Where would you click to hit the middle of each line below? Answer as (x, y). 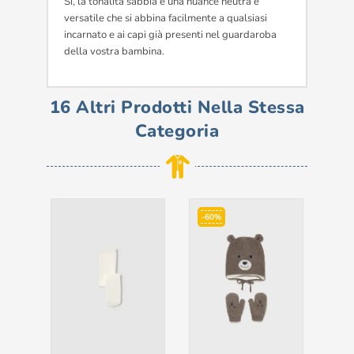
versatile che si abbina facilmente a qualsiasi (166, 19)
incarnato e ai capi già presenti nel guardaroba (170, 35)
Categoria (177, 132)
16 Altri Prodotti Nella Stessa (177, 108)
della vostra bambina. (114, 52)
